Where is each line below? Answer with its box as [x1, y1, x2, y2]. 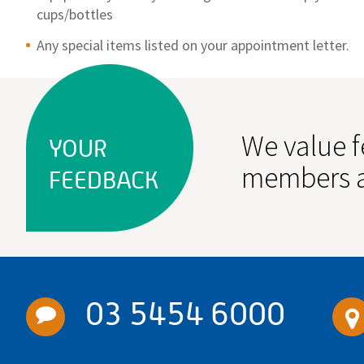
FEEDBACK [49, 165, 159, 194]
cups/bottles [37, 4, 113, 24]
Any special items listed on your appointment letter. [37, 35, 349, 54]
